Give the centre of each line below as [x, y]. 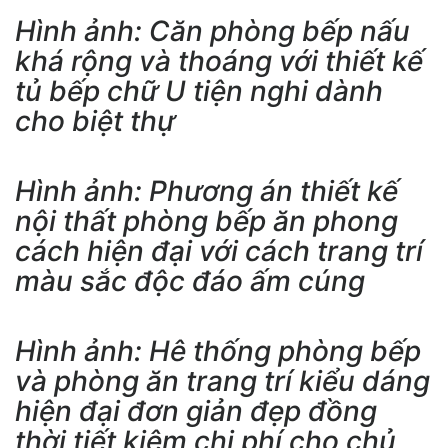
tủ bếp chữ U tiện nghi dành [199, 90]
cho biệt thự [95, 120]
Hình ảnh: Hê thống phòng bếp [218, 350]
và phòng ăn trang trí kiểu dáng [222, 380]
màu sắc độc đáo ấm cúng [190, 280]
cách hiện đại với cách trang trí [219, 250]
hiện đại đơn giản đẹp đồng [196, 410]
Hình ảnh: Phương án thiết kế [206, 190]
